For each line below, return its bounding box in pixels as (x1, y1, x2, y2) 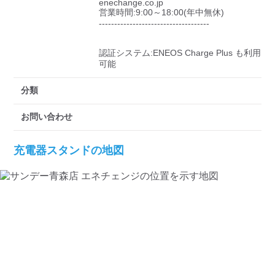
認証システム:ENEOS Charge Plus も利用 (99, 48, 261, 58)
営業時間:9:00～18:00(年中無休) (99, 7, 224, 17)
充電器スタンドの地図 (14, 144, 124, 157)
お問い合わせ (21, 112, 72, 122)
